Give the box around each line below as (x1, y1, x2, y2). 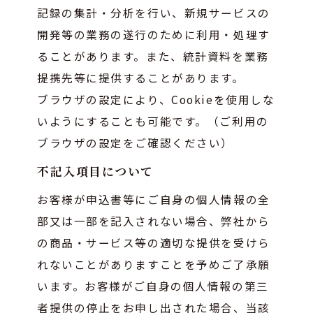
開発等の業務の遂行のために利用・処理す (37, 26, 270, 42)
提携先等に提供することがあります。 (37, 69, 245, 85)
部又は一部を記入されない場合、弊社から (37, 212, 270, 228)
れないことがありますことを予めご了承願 (37, 256, 270, 272)
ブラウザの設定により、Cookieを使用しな (37, 91, 275, 107)
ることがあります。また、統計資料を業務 (37, 48, 269, 64)
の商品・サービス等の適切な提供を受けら (37, 234, 270, 250)
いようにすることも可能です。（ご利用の (37, 112, 269, 129)
